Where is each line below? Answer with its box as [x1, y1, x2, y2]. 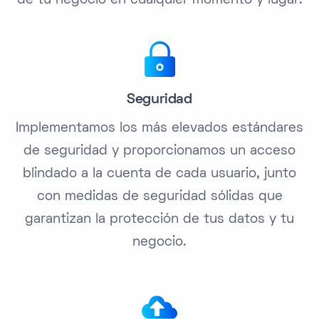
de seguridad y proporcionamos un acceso [23, 145, 296, 158]
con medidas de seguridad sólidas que [36, 191, 283, 204]
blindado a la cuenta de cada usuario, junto [23, 168, 296, 181]
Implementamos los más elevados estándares [16, 122, 303, 135]
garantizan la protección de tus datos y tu [25, 214, 294, 226]
